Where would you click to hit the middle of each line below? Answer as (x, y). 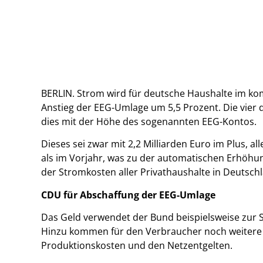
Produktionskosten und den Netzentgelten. (137, 246)
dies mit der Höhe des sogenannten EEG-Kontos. (149, 121)
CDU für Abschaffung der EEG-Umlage (128, 195)
